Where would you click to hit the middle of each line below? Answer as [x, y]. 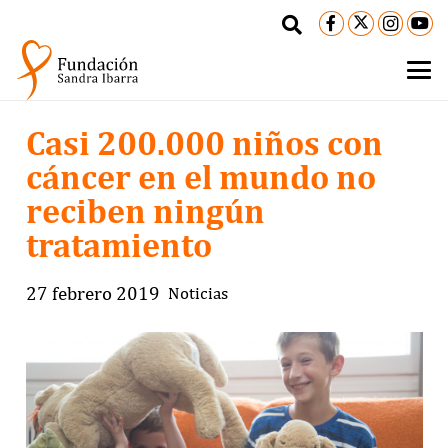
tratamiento [118, 244]
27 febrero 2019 [92, 292]
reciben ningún [145, 210]
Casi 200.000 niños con [204, 142]
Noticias [198, 292]
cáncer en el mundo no [200, 176]
